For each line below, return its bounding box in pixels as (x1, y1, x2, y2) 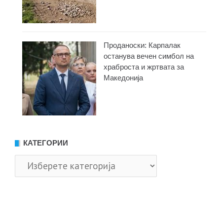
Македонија (104, 73, 143, 82)
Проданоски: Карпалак (104, 40, 181, 50)
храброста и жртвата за (104, 62, 184, 72)
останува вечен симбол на (104, 51, 194, 61)
